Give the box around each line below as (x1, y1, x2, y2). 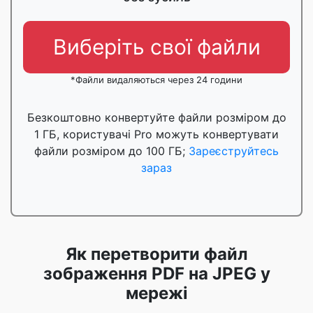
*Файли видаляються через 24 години (71, 74, 242, 85)
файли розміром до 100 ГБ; (34, 144, 189, 158)
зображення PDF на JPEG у (43, 263, 270, 284)
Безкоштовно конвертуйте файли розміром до (27, 110, 286, 124)
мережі (125, 283, 188, 303)
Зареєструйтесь (189, 144, 279, 158)
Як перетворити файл (65, 244, 248, 264)
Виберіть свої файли (52, 34, 261, 59)
